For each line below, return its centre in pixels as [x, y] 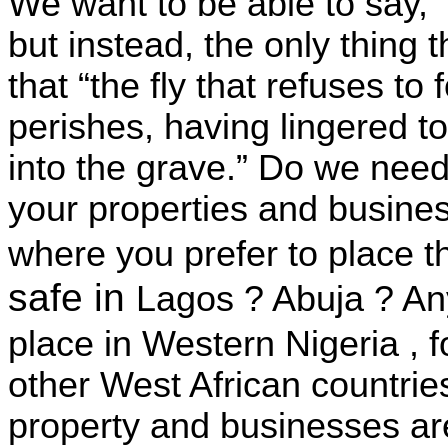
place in [75, 343]
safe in [72, 297]
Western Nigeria [270, 343]
